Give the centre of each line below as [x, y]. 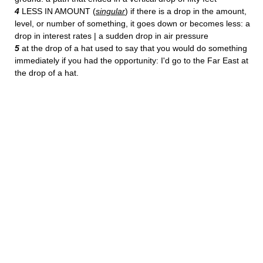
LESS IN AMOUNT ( [58, 11]
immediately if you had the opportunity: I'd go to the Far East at [131, 60]
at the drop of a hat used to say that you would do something [133, 48]
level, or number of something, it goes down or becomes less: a [132, 23]
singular [110, 11]
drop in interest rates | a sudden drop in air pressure [112, 36]
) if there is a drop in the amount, [186, 11]
